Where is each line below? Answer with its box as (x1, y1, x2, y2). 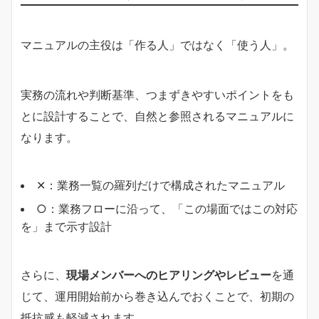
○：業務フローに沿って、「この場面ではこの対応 (36, 202, 298, 216)
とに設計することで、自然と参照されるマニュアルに (21, 109, 294, 123)
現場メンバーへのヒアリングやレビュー (66, 268, 271, 282)
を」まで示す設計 (21, 219, 112, 234)
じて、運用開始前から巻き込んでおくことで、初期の (21, 289, 294, 303)
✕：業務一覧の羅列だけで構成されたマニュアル (36, 178, 285, 192)
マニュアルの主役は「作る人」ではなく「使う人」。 (21, 38, 294, 52)
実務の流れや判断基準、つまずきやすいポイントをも (21, 88, 294, 102)
